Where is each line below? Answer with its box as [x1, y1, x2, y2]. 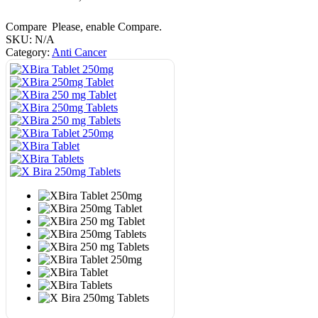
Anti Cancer [52, 46, 106, 59]
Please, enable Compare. [52, 21, 162, 33]
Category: [6, 46, 52, 59]
